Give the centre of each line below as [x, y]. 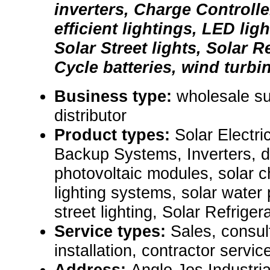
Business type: [115, 96]
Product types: [115, 135]
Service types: [112, 231]
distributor [90, 116]
